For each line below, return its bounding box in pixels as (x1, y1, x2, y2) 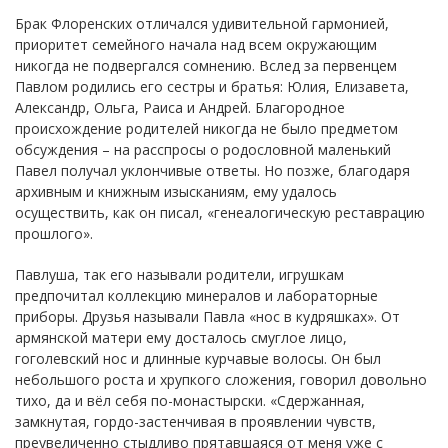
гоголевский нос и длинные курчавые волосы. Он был (15, 348, 381, 368)
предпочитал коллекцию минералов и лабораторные (15, 285, 378, 305)
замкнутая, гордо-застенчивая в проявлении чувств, (15, 411, 376, 431)
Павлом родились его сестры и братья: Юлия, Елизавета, (15, 76, 409, 96)
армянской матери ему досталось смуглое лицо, (15, 327, 347, 347)
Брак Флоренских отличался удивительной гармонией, (15, 13, 389, 33)
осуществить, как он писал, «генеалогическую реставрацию (15, 202, 425, 222)
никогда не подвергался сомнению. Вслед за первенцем (15, 55, 397, 75)
